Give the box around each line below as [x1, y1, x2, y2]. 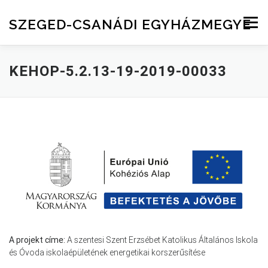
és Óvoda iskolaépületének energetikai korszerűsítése [9, 247, 205, 258]
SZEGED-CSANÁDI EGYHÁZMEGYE [9, 16, 251, 32]
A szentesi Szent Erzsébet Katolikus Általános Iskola [65, 234, 258, 246]
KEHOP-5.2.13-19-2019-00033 [9, 62, 227, 80]
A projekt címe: [9, 234, 65, 246]
